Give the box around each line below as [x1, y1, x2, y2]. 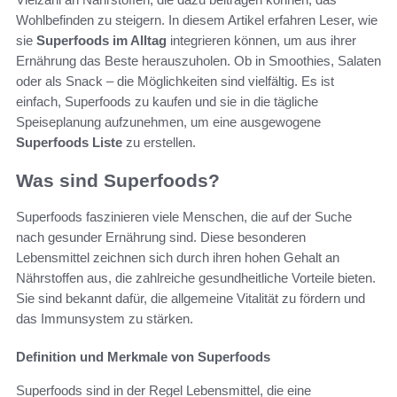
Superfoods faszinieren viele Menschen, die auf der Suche [16, 208, 352, 224]
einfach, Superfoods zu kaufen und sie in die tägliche [16, 94, 318, 110]
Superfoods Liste [16, 135, 122, 151]
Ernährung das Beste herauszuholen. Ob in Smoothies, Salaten [16, 53, 381, 69]
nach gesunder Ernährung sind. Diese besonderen [16, 229, 306, 245]
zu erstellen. [122, 135, 196, 151]
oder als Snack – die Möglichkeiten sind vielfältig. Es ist [16, 74, 334, 90]
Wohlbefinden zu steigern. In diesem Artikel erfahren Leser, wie [16, 12, 378, 28]
